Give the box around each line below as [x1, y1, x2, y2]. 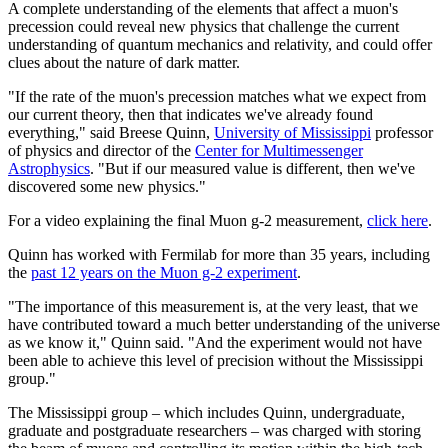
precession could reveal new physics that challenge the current [8, 17, 399, 35]
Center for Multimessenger [195, 141, 363, 159]
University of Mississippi [214, 123, 371, 141]
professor [371, 123, 433, 141]
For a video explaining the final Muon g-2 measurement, [8, 211, 367, 229]
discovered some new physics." [8, 177, 206, 195]
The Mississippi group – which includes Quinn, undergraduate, [8, 403, 405, 421]
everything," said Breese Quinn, [8, 123, 214, 141]
